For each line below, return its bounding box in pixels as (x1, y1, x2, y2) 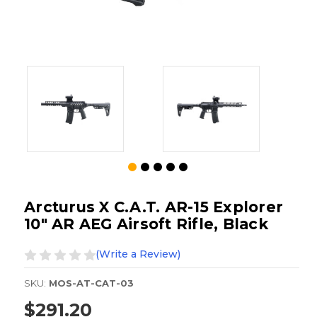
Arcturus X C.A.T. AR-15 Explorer (24, 198, 283, 217)
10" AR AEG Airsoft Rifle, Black (24, 215, 268, 234)
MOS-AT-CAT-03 (49, 277, 134, 289)
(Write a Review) (96, 248, 180, 261)
